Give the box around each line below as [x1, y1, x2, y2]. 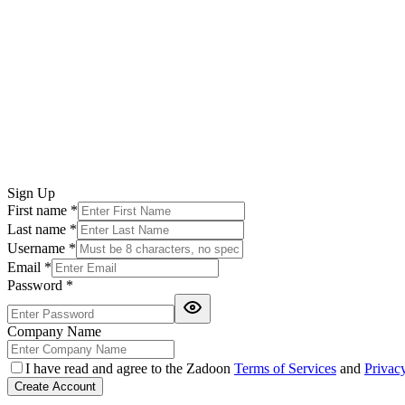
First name [7, 202, 71, 219]
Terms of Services [234, 361, 336, 377]
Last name [7, 221, 70, 238]
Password [7, 278, 66, 294]
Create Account [14, 380, 96, 394]
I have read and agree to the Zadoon [25, 361, 234, 377]
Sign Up [7, 185, 55, 202]
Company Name [7, 324, 101, 340]
